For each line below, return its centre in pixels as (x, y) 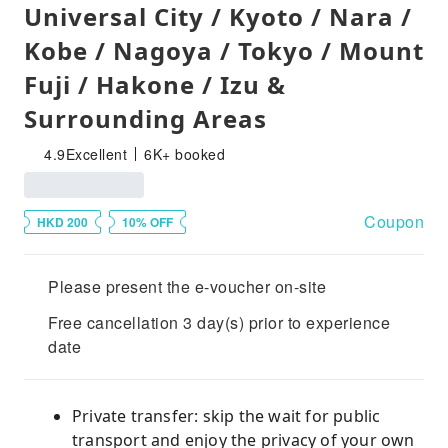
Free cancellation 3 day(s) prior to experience (219, 322)
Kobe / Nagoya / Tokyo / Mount (224, 50)
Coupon (394, 221)
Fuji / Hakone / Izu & (155, 84)
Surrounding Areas (145, 118)
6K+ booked (184, 154)
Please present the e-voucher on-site (187, 286)
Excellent (96, 154)
